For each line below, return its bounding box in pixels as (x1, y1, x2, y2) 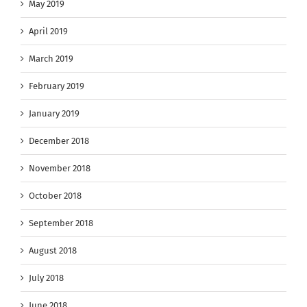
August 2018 (29, 245, 77, 256)
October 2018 (29, 190, 82, 201)
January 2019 (29, 108, 79, 119)
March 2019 (29, 53, 73, 64)
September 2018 (29, 217, 93, 228)
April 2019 (29, 25, 68, 36)
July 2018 (29, 272, 64, 283)
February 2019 (29, 80, 84, 91)
